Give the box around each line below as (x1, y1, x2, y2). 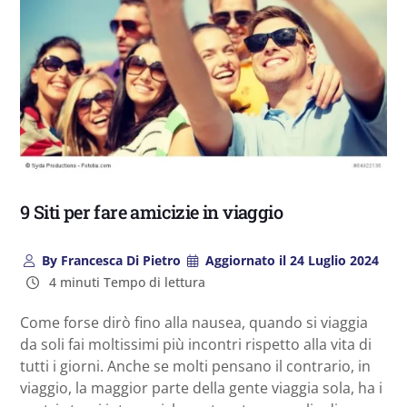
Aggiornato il (205, 251, 287, 269)
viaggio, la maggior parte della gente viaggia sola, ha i (20, 377, 382, 398)
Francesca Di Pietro (56, 251, 181, 269)
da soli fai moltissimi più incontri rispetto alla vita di (20, 333, 372, 354)
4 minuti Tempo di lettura (45, 273, 205, 291)
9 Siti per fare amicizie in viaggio (20, 199, 283, 223)
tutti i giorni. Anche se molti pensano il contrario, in (20, 355, 371, 376)
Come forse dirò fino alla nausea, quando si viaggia (20, 312, 368, 333)
